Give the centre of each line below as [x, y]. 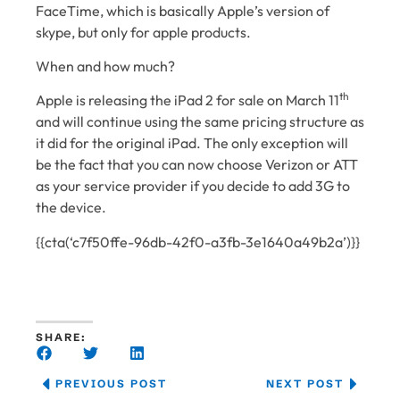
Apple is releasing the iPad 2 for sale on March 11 [187, 100]
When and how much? [105, 67]
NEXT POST [305, 384]
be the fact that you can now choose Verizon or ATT [197, 165]
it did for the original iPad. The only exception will [192, 143]
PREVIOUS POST [111, 384]
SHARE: [61, 337]
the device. [71, 208]
